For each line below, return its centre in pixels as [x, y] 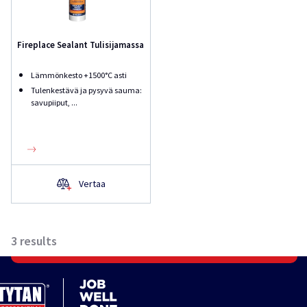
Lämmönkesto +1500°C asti [79, 75]
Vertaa [92, 184]
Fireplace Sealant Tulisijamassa [81, 45]
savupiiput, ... [54, 102]
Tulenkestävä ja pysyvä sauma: [86, 90]
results [38, 241]
